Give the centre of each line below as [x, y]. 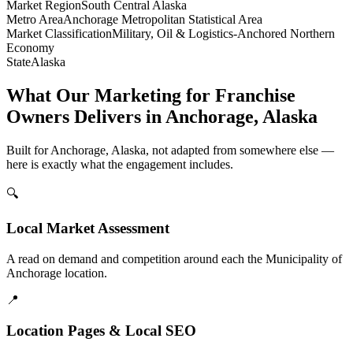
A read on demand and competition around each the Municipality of [174, 259]
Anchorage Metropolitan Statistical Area [163, 19]
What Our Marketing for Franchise [151, 95]
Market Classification [59, 33]
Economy [30, 47]
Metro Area [35, 19]
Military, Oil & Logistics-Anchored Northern [223, 33]
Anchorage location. [57, 273]
